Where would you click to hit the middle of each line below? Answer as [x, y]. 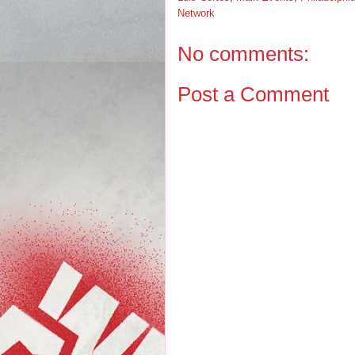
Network [196, 13]
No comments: [243, 54]
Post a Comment [253, 94]
